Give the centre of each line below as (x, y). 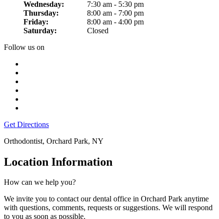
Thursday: (41, 13)
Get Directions (26, 124)
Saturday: (40, 30)
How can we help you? (40, 182)
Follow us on (24, 47)
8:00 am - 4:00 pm (115, 22)
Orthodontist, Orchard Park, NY (54, 141)
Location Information (58, 162)
